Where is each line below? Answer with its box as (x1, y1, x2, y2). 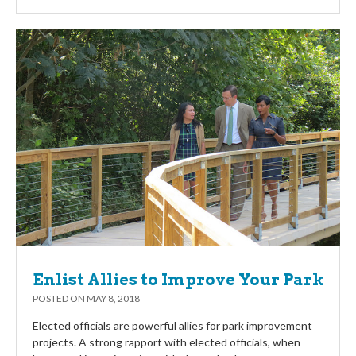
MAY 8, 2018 (87, 292, 140, 304)
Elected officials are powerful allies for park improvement (33, 318, 312, 332)
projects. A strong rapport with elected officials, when (33, 335, 300, 349)
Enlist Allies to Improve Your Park (33, 269, 323, 289)
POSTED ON (33, 292, 87, 304)
